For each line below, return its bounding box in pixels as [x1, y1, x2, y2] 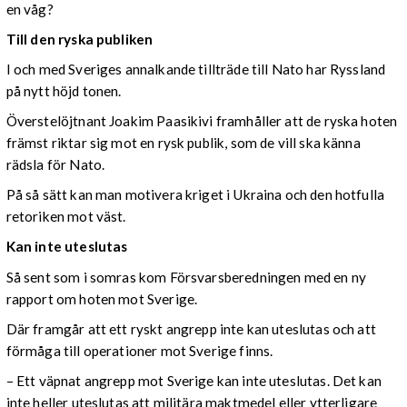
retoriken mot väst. [5, 208, 126, 225]
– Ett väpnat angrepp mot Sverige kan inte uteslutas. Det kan [5, 372, 382, 389]
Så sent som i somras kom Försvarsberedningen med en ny [5, 268, 366, 285]
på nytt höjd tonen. [5, 82, 122, 99]
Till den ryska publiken [5, 30, 154, 47]
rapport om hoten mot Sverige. [5, 290, 198, 307]
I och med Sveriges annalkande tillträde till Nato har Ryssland [5, 60, 386, 77]
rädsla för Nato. [5, 156, 105, 174]
